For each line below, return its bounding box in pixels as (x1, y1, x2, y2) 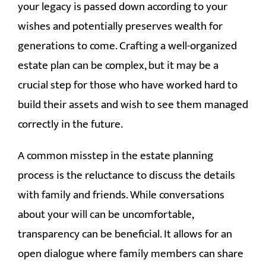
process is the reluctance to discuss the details (18, 166, 235, 185)
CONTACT (112, 9, 154, 27)
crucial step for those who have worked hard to (18, 75, 237, 94)
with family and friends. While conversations (18, 185, 224, 204)
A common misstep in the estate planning (18, 146, 213, 165)
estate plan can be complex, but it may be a (18, 56, 218, 75)
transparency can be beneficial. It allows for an (18, 224, 232, 243)
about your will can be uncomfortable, (18, 205, 194, 224)
